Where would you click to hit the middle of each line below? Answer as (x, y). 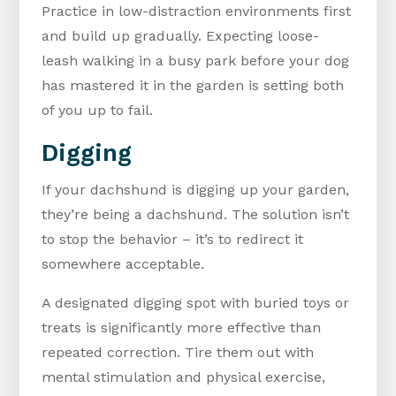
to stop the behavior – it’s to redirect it (173, 240)
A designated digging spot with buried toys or (196, 303)
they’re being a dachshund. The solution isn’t (196, 215)
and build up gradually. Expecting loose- (181, 36)
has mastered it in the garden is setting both (193, 86)
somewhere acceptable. (123, 264)
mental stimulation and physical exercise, (184, 377)
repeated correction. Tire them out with (178, 353)
